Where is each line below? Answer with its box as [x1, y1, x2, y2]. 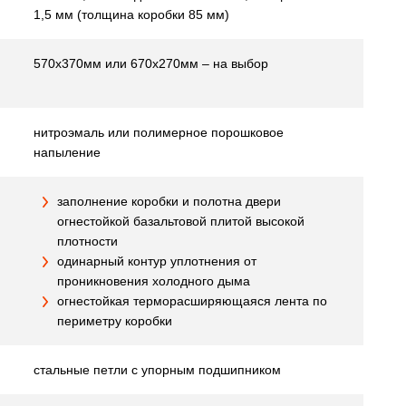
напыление [34, 145, 101, 159]
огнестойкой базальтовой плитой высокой [57, 214, 304, 228]
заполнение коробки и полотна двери [57, 194, 281, 208]
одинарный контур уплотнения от [57, 254, 256, 268]
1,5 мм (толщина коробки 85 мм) [34, 7, 229, 22]
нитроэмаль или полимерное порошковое [34, 125, 284, 140]
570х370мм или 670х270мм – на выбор [34, 56, 268, 71]
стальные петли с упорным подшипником [34, 362, 281, 377]
